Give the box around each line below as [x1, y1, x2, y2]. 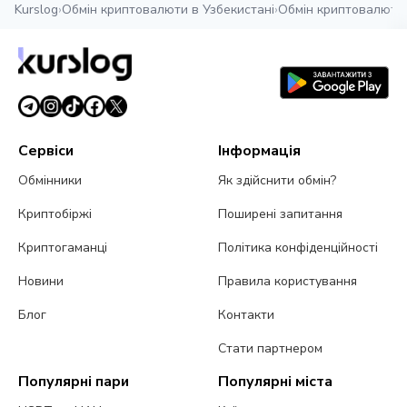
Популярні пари [18, 372, 129, 392]
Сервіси [18, 141, 74, 162]
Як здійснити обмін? [218, 172, 337, 190]
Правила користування [218, 273, 358, 291]
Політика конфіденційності [218, 239, 379, 257]
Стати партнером [218, 340, 323, 358]
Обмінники [18, 172, 82, 190]
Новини [18, 273, 64, 291]
